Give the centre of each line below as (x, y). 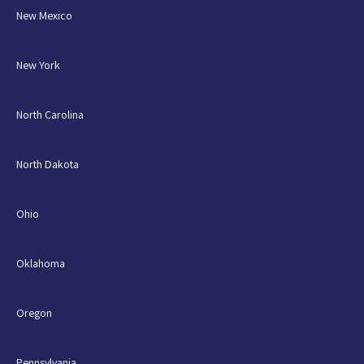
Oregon (34, 312)
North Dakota (48, 164)
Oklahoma (41, 263)
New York (38, 65)
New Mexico (44, 15)
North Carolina (50, 114)
